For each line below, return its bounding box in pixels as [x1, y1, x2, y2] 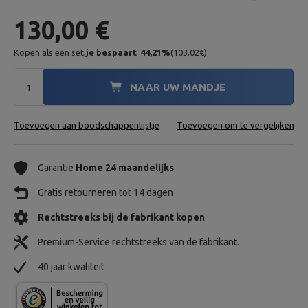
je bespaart [86, 47, 137, 57]
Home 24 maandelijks [76, 162, 174, 173]
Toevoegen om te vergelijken [177, 120, 294, 130]
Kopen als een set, [14, 47, 86, 57]
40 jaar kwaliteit [38, 261, 104, 272]
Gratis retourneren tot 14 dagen [38, 187, 173, 198]
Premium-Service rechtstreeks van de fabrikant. [38, 236, 239, 247]
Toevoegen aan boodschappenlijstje [14, 120, 159, 130]
